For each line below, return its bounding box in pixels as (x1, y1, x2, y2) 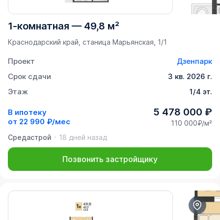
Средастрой (8, 133, 52, 142)
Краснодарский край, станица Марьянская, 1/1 (8, 38, 167, 47)
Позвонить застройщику (62, 154, 158, 165)
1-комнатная (8, 20, 69, 32)
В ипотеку (8, 107, 47, 117)
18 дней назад (59, 133, 107, 142)
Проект (8, 56, 35, 66)
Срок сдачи (8, 72, 51, 82)
